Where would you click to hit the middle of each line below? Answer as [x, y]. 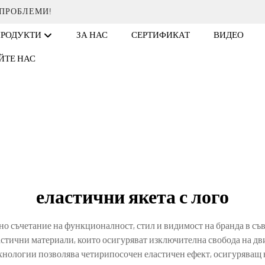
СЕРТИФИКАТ [160, 35]
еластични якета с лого [132, 198]
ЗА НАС [92, 35]
